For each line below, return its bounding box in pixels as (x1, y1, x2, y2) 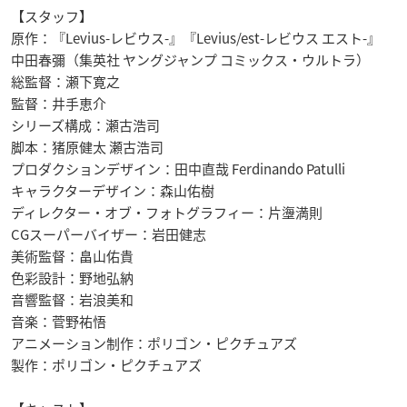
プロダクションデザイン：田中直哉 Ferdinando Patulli (11, 159, 345, 180)
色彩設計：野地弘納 (11, 268, 134, 289)
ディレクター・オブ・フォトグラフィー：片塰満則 (11, 203, 323, 223)
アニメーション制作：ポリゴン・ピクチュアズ (11, 333, 297, 354)
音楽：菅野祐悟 (11, 312, 106, 333)
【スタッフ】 (11, 6, 93, 27)
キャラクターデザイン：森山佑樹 (11, 181, 214, 202)
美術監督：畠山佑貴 (11, 246, 134, 267)
